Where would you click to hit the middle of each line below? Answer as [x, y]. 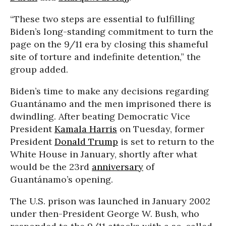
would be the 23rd [51, 166]
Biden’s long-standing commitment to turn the [112, 31]
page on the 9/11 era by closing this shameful [109, 44]
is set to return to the [166, 141]
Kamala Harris [86, 129]
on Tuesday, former [161, 129]
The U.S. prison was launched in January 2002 [110, 201]
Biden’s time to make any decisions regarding [109, 91]
